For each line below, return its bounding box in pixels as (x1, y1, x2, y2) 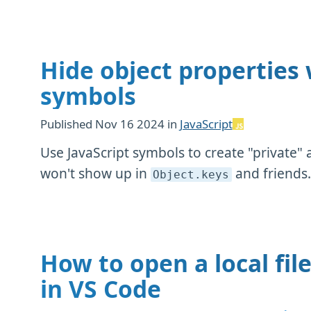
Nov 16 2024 (94, 115, 167, 132)
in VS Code (40, 272, 161, 305)
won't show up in (40, 163, 151, 183)
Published (40, 115, 95, 132)
